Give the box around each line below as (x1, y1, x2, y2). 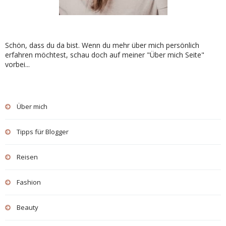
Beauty (17, 203, 38, 212)
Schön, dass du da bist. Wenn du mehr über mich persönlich (5, 40, 199, 50)
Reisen (17, 152, 38, 161)
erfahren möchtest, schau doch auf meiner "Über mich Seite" (5, 50, 204, 60)
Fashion (17, 178, 41, 187)
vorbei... (5, 60, 30, 69)
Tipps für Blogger (17, 127, 69, 136)
